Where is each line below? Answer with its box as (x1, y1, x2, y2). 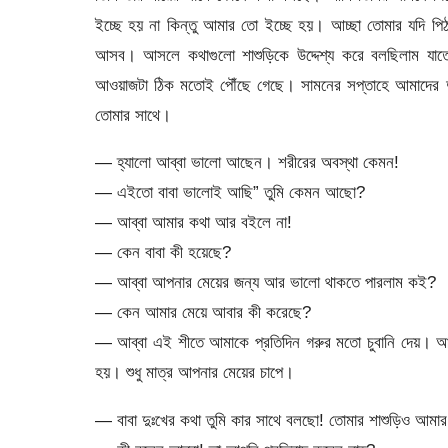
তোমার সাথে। (94, 105, 171, 126)
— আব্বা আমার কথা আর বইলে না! (94, 212, 292, 233)
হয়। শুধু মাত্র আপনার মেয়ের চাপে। (94, 362, 294, 383)
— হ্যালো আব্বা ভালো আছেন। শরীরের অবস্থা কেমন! (94, 152, 399, 173)
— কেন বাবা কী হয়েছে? (94, 242, 231, 263)
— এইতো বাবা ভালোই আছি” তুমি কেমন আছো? (94, 182, 365, 203)
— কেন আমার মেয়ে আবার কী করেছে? (94, 302, 311, 323)
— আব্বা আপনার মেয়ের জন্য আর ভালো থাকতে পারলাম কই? (94, 272, 436, 293)
